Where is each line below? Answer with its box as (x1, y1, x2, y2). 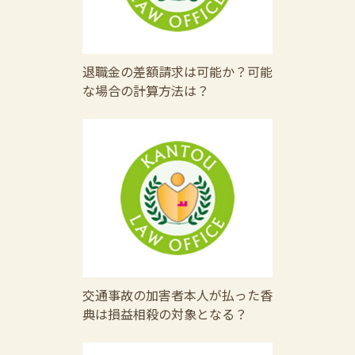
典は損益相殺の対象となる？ (82, 304, 247, 323)
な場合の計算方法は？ (82, 81, 209, 100)
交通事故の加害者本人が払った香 (82, 285, 273, 304)
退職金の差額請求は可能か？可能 (82, 62, 273, 81)
